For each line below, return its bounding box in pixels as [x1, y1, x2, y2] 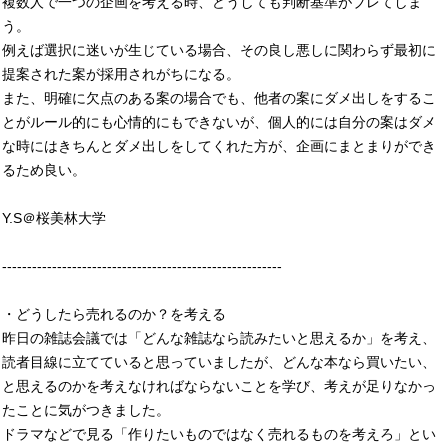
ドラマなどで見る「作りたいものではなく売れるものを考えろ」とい [2, 426, 436, 442]
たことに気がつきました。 [2, 402, 170, 418]
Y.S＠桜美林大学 [2, 210, 106, 226]
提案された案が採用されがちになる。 [2, 66, 240, 82]
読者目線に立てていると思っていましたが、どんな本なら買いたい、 [2, 354, 436, 370]
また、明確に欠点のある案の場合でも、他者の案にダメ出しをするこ [2, 90, 436, 106]
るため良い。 [2, 162, 86, 178]
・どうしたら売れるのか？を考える [2, 306, 226, 322]
